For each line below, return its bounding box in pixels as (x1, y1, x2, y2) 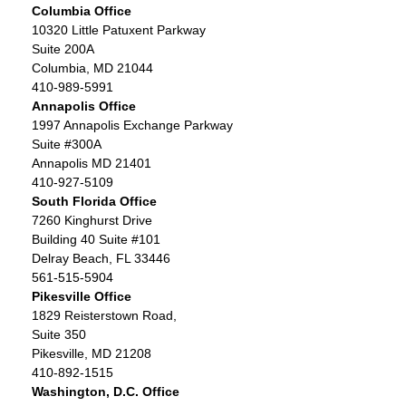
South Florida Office (32, 193, 157, 208)
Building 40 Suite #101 (32, 231, 160, 246)
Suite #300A (32, 136, 101, 151)
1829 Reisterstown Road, (32, 307, 177, 323)
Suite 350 (32, 326, 86, 342)
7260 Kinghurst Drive (32, 212, 152, 227)
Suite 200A (32, 41, 94, 56)
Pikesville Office (32, 288, 131, 304)
